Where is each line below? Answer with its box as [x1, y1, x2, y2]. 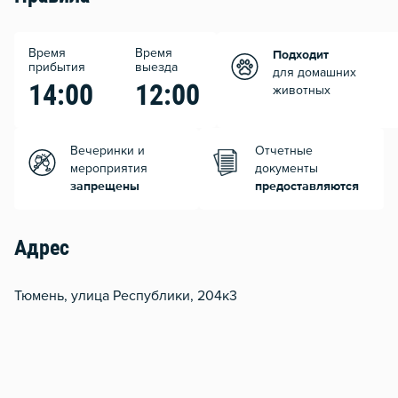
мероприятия [70, 163, 147, 176]
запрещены [70, 180, 139, 194]
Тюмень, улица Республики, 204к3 [14, 289, 237, 304]
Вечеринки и [70, 145, 145, 158]
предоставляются [255, 180, 359, 194]
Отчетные [255, 145, 313, 158]
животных [273, 84, 330, 98]
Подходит [273, 49, 329, 62]
